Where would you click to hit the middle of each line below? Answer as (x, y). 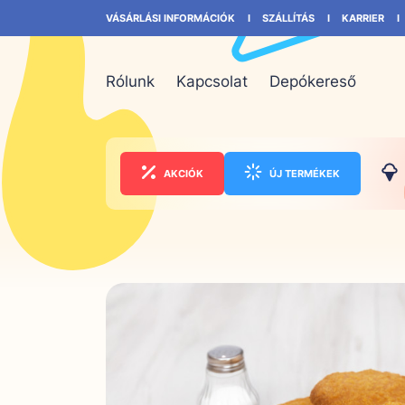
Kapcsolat (212, 82)
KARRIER (363, 18)
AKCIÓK (183, 173)
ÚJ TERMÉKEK (305, 173)
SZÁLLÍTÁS (288, 18)
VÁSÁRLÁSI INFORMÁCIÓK (170, 18)
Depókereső (313, 82)
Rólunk (130, 82)
